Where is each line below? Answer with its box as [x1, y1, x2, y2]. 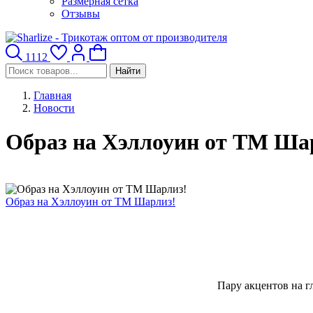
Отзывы [61, 8, 100, 20]
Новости [34, 102, 75, 114]
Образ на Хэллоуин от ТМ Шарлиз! [6, 195, 175, 208]
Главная [34, 89, 71, 101]
